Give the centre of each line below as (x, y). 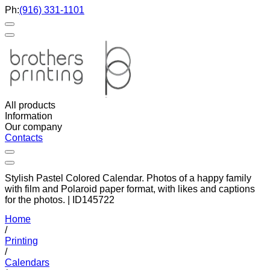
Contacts (24, 138)
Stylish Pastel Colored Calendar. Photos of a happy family (128, 178)
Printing (21, 240)
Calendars (27, 262)
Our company (33, 127)
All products (30, 105)
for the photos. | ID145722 (60, 200)
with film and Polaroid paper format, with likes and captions (130, 189)
